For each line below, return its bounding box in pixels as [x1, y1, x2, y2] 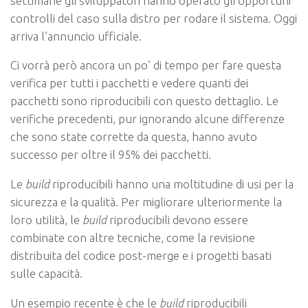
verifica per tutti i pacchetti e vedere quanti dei [10, 76, 248, 90]
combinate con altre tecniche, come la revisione [10, 231, 255, 245]
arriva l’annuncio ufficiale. [10, 29, 142, 43]
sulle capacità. [10, 267, 82, 280]
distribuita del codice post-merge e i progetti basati [10, 249, 272, 263]
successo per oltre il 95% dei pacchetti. [10, 148, 211, 162]
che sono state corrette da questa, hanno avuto [10, 130, 257, 144]
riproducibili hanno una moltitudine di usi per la [49, 177, 294, 191]
